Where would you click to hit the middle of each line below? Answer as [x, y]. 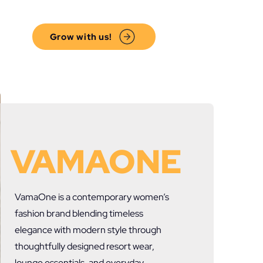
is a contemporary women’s [113, 197]
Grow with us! [81, 37]
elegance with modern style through [88, 230]
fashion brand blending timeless [79, 213]
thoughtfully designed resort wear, [85, 246]
